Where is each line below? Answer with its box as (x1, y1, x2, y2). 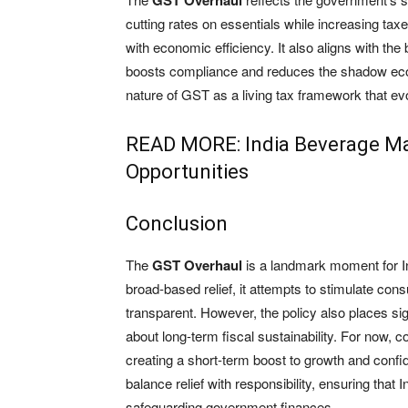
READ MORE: (126, 133, 245, 157)
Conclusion (126, 212, 228, 236)
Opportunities (126, 160, 249, 184)
